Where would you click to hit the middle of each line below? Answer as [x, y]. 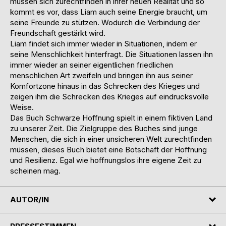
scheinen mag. [35, 171]
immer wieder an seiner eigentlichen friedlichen [92, 65]
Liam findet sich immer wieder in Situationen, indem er [103, 43]
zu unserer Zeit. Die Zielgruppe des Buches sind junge [104, 128]
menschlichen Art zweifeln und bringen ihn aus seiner [101, 75]
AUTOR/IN [30, 199]
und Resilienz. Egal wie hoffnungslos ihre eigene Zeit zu [106, 160]
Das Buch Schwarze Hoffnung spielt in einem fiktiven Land [111, 118]
